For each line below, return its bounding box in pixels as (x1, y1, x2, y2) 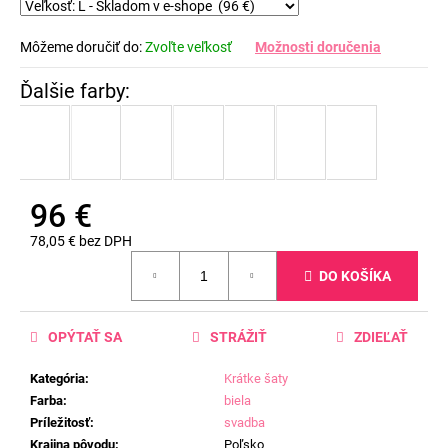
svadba (224, 415, 265, 431)
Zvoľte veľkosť (145, 38, 232, 55)
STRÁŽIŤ (209, 329, 267, 346)
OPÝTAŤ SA (48, 329, 122, 346)
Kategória (30, 371, 85, 387)
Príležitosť (30, 415, 90, 431)
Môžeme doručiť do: (20, 38, 142, 55)
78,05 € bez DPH (30, 233, 132, 250)
